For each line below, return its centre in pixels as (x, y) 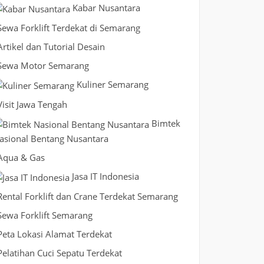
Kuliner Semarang (112, 84)
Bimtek (166, 123)
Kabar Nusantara (106, 8)
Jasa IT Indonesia (105, 176)
